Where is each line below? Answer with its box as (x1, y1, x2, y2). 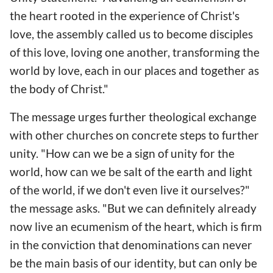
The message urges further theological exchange (10, 109, 257, 124)
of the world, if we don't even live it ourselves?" (10, 182, 250, 197)
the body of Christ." (10, 82, 108, 96)
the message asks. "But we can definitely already (10, 200, 257, 215)
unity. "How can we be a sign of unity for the (10, 146, 235, 160)
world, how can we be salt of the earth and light (10, 164, 252, 179)
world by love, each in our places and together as (10, 63, 259, 78)
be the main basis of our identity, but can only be (10, 255, 257, 270)
